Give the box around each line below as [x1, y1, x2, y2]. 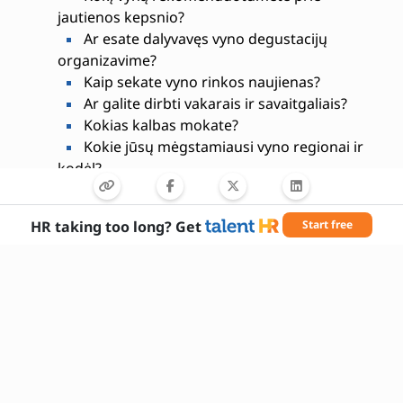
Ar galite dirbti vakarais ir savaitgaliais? [79, 93, 347, 113]
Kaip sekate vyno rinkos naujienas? [79, 71, 320, 92]
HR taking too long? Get [31, 216, 201, 237]
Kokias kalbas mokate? [79, 114, 238, 135]
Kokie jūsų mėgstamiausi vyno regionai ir [79, 136, 363, 157]
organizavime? [57, 49, 157, 70]
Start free [302, 217, 353, 232]
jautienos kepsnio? [57, 6, 184, 27]
